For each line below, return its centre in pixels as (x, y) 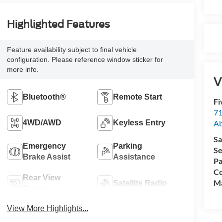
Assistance (134, 157)
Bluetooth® (44, 97)
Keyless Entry (139, 123)
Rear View (41, 178)
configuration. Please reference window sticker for (85, 60)
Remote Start (138, 97)
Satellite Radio (140, 183)
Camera (37, 189)
